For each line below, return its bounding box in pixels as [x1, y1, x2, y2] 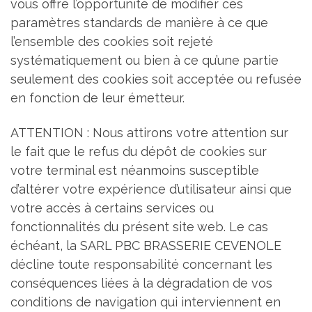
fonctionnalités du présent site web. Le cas [10, 219, 268, 234]
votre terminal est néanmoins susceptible [10, 162, 259, 178]
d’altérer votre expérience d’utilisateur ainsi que [10, 181, 292, 196]
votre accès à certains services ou [10, 200, 214, 215]
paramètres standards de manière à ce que [10, 15, 268, 31]
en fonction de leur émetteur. [10, 91, 185, 106]
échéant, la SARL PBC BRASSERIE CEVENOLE [10, 237, 281, 253]
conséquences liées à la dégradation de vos [10, 275, 272, 290]
